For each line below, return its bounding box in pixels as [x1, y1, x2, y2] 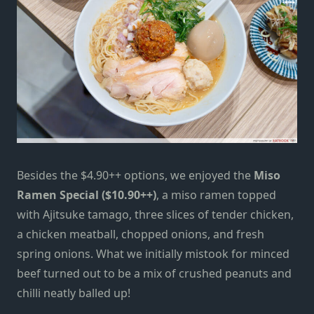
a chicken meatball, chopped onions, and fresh [17, 226, 264, 243]
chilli [17, 285, 43, 301]
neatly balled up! [43, 285, 130, 301]
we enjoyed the [170, 168, 254, 184]
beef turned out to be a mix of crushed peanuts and [17, 266, 292, 282]
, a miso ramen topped [156, 187, 276, 203]
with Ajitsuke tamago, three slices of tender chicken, [17, 207, 294, 223]
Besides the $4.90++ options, [17, 168, 170, 184]
